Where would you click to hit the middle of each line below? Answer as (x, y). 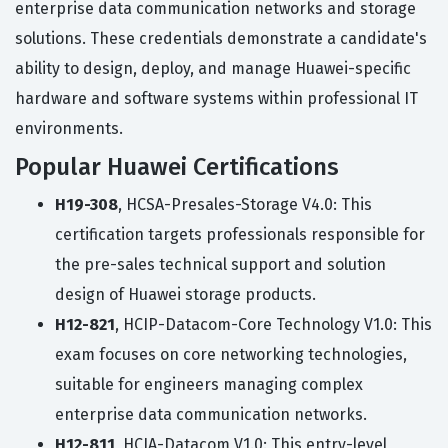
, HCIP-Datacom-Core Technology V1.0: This (273, 325)
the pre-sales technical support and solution (220, 265)
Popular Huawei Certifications (177, 167)
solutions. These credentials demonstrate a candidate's (221, 39)
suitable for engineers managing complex (209, 385)
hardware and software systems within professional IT (216, 99)
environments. (69, 129)
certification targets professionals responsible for (240, 235)
